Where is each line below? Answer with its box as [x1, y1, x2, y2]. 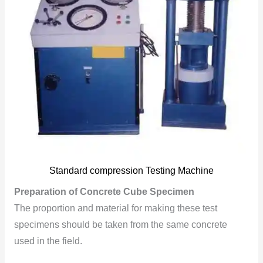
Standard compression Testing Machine [49, 166, 214, 176]
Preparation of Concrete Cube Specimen [14, 187, 194, 197]
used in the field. [14, 236, 82, 247]
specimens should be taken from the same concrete [14, 220, 227, 230]
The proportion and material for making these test [14, 203, 217, 214]
